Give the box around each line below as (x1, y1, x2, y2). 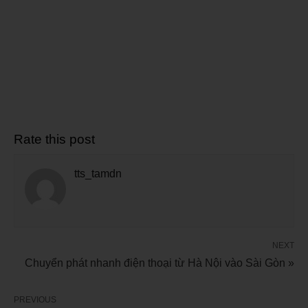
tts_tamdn (74, 168, 122, 180)
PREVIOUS (14, 295, 56, 305)
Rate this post (14, 132, 95, 147)
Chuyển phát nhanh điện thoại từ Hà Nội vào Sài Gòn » (25, 257, 294, 269)
